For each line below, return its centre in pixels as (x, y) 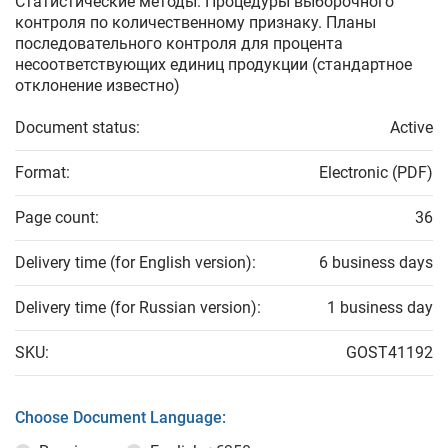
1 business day (380, 307)
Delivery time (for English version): (135, 262)
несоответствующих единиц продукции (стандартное (213, 64)
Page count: (57, 217)
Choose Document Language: (120, 417)
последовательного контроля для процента (179, 43)
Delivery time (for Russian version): (138, 307)
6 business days (376, 262)
